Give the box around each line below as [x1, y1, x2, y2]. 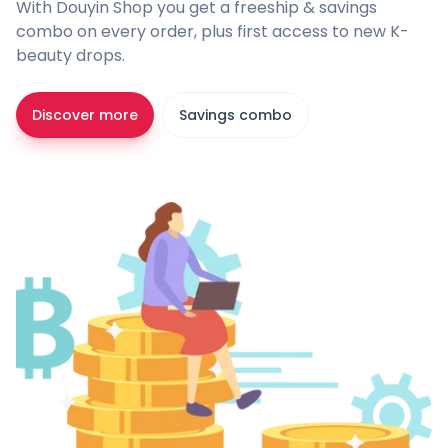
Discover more [32, 105, 138, 126]
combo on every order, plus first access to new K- [16, 20, 409, 44]
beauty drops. [16, 44, 125, 68]
